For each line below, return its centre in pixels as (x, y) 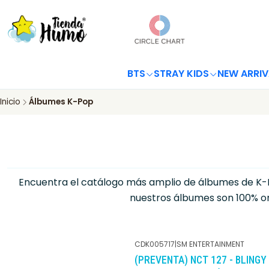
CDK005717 (155, 244)
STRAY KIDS (181, 74)
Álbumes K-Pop (61, 102)
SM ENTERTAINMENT (210, 244)
